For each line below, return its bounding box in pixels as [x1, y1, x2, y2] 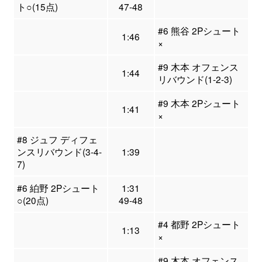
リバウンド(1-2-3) [157, 73, 232, 86]
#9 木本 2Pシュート [157, 96, 240, 110]
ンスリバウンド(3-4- [16, 145, 102, 158]
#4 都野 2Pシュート [157, 218, 240, 231]
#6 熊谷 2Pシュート [157, 24, 240, 37]
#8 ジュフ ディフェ [16, 133, 98, 146]
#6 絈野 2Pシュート [16, 181, 99, 195]
